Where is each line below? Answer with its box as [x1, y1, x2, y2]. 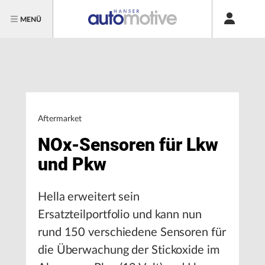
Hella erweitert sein [38, 191, 140, 203]
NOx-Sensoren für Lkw [38, 134, 218, 155]
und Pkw [38, 154, 106, 174]
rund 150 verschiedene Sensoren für [38, 227, 226, 238]
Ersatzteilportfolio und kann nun [38, 209, 202, 221]
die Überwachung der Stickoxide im [38, 244, 219, 256]
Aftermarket [38, 115, 82, 123]
